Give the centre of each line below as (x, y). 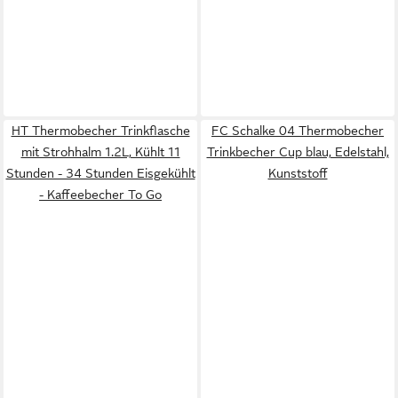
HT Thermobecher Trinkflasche (100, 131)
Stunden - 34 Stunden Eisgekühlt (100, 173)
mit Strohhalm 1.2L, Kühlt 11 (100, 152)
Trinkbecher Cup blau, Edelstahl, (298, 152)
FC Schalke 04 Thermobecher (298, 131)
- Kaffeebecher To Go (100, 195)
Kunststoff (298, 173)
